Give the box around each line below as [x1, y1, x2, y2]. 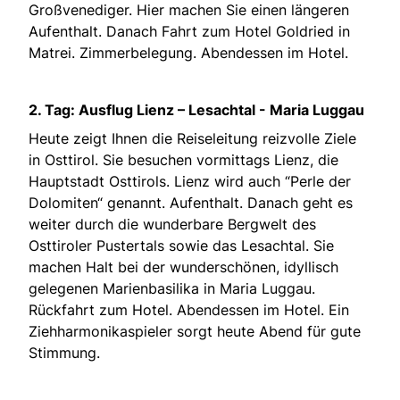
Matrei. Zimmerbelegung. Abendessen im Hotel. [29, 43, 348, 62]
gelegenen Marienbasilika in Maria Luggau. [29, 279, 315, 297]
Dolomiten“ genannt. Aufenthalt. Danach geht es [29, 193, 353, 212]
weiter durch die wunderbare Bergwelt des [29, 214, 316, 233]
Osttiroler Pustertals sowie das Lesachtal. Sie [29, 236, 334, 254]
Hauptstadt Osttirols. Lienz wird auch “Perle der [29, 171, 351, 190]
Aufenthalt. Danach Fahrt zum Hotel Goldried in [29, 21, 350, 40]
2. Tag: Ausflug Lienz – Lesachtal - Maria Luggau [29, 100, 364, 119]
